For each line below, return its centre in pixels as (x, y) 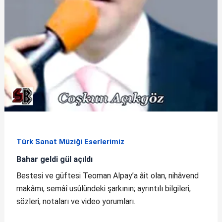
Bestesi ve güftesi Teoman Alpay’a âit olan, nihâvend (107, 175)
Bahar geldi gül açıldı (54, 160)
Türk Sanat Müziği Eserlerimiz (70, 142)
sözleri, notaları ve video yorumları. (76, 201)
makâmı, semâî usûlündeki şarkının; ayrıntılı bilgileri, (103, 188)
